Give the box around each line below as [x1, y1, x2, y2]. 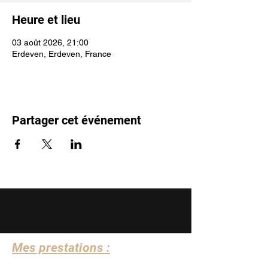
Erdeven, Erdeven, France [12, 49, 111, 59]
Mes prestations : [12, 240, 110, 255]
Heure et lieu [12, 13, 80, 27]
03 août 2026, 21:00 [12, 38, 89, 47]
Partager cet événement [12, 113, 141, 127]
